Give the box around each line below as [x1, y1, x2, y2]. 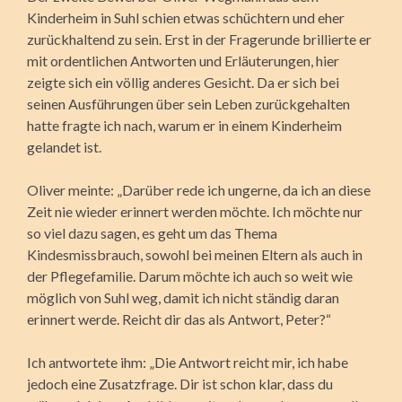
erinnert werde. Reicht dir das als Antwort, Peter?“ [27, 310, 331, 328]
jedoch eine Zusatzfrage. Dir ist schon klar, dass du [27, 374, 333, 392]
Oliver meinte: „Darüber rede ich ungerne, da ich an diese [27, 180, 371, 198]
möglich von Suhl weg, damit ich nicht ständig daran [27, 288, 339, 306]
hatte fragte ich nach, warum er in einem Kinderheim [27, 116, 342, 134]
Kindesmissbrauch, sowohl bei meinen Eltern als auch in [27, 245, 363, 263]
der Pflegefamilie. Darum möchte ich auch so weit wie [27, 267, 353, 284]
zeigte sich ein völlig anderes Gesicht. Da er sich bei [27, 73, 339, 91]
